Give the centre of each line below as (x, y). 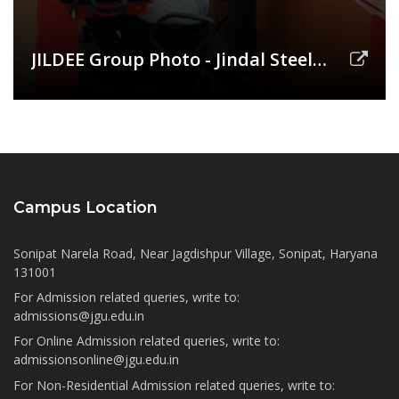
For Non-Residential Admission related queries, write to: (174, 385)
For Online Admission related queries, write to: (147, 341)
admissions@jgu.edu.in (79, 316)
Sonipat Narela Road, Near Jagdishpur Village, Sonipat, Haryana (195, 254)
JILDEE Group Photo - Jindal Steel (172, 60)
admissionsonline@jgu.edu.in (96, 360)
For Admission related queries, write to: (126, 297)
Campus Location (85, 208)
